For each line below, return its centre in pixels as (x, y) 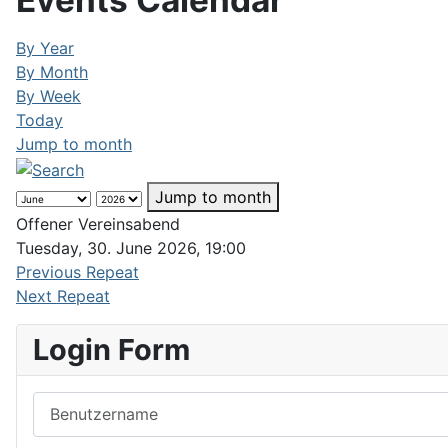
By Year (45, 48)
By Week (48, 96)
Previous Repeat (77, 271)
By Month (52, 72)
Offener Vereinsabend (98, 223)
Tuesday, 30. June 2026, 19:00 (131, 247)
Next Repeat (63, 295)
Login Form (111, 349)
